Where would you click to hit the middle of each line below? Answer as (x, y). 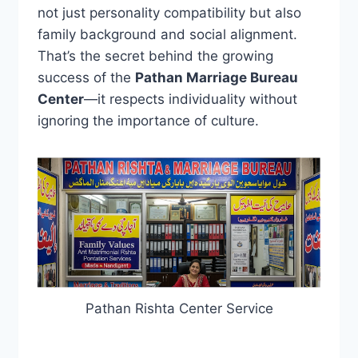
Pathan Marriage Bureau (216, 78)
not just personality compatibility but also (169, 13)
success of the (86, 78)
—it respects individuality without (190, 99)
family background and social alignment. (167, 35)
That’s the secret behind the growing (155, 56)
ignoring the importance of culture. (148, 121)
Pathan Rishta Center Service (179, 309)
